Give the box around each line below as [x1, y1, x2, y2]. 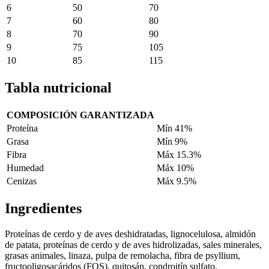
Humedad [7, 162, 44, 173]
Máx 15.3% [157, 149, 201, 160]
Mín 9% [157, 136, 187, 147]
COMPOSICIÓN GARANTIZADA [7, 109, 154, 120]
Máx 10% [157, 162, 194, 173]
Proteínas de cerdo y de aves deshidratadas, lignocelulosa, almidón [5, 228, 256, 239]
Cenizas [7, 175, 37, 186]
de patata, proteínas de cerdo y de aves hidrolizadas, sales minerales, [5, 239, 262, 250]
